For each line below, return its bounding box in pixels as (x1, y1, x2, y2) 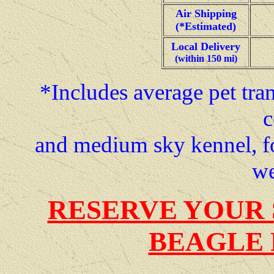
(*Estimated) (176, 20, 236, 33)
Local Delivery (171, 40, 240, 53)
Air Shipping (175, 7, 237, 20)
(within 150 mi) (174, 53, 237, 64)
